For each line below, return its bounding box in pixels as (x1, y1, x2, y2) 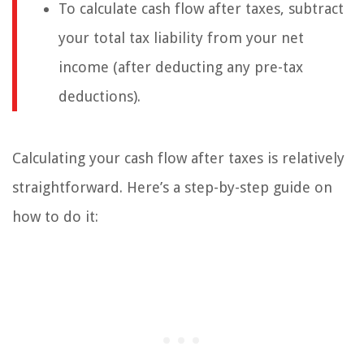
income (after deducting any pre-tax (58, 58, 303, 76)
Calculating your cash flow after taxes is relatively (12, 149, 344, 167)
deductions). (58, 88, 141, 106)
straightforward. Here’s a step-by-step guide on (12, 179, 332, 197)
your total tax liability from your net (58, 29, 304, 47)
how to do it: (12, 208, 98, 226)
